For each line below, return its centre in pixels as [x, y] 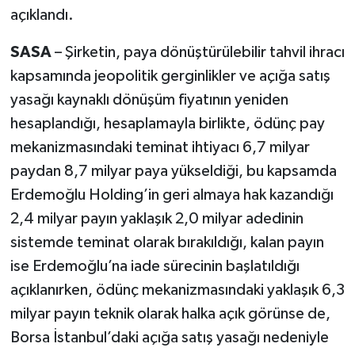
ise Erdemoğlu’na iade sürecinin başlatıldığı [155, 266]
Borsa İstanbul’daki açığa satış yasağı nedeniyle [169, 337]
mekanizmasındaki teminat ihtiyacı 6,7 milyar [160, 147]
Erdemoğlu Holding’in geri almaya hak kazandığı [172, 195]
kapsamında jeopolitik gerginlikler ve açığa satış [170, 76]
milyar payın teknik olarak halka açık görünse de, [170, 313]
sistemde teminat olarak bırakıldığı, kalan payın [167, 242]
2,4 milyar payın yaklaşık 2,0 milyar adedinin [157, 218]
